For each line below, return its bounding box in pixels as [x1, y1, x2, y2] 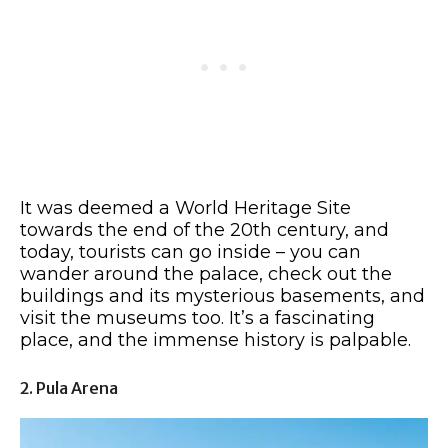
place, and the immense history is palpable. [20, 329, 411, 352]
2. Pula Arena [20, 378, 118, 399]
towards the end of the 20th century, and [20, 219, 389, 242]
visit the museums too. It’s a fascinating [20, 307, 375, 330]
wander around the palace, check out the [20, 263, 392, 286]
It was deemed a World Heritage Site [20, 197, 351, 220]
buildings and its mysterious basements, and [20, 285, 425, 308]
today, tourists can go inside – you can [20, 241, 361, 264]
